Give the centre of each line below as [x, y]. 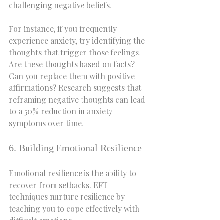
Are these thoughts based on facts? [73, 64]
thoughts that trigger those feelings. [76, 52]
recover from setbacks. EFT [59, 185]
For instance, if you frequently [64, 29]
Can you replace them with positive [73, 76]
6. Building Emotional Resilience [75, 148]
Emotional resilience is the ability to [73, 173]
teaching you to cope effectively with [75, 208]
